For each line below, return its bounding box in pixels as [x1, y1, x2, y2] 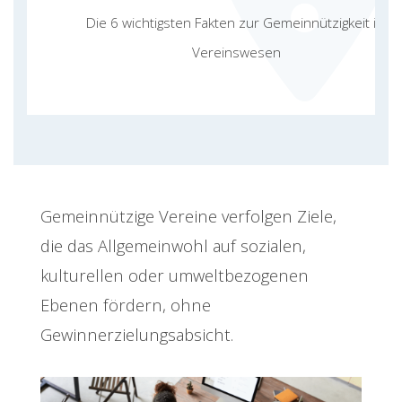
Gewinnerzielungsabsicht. [40, 322, 233, 345]
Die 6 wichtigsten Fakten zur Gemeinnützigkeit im [85, 13, 388, 31]
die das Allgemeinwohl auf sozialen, [40, 233, 306, 257]
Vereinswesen [192, 42, 281, 61]
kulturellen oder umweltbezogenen [40, 263, 309, 286]
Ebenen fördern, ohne [40, 293, 211, 316]
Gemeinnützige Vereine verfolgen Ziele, [40, 204, 336, 227]
